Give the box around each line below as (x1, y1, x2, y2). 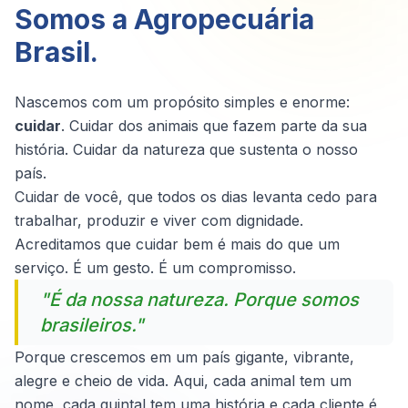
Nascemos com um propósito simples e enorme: (15, 93, 350, 111)
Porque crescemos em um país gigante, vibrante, (15, 348, 354, 366)
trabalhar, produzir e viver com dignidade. (15, 211, 303, 229)
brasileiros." (40, 314, 144, 336)
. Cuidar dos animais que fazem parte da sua (61, 117, 367, 135)
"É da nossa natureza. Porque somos (40, 289, 359, 311)
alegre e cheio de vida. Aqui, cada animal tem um (15, 372, 352, 390)
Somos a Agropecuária (15, 3, 314, 36)
